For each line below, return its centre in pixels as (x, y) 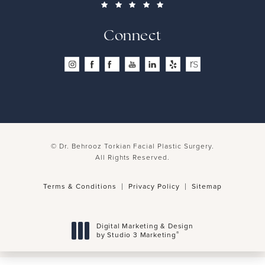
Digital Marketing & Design (145, 226)
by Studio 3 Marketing (136, 235)
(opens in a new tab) (133, 243)
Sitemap (207, 187)
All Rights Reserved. (132, 158)
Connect (132, 37)
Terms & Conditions (80, 187)
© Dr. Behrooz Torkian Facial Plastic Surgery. (132, 146)
